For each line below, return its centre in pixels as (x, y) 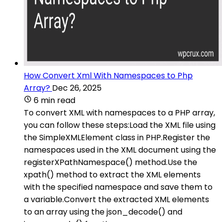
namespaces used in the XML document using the (120, 150)
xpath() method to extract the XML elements (112, 174)
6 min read (55, 100)
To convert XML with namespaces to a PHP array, (119, 112)
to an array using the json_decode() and (103, 212)
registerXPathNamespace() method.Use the (111, 162)
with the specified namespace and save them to (118, 187)
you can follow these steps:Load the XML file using (120, 125)
